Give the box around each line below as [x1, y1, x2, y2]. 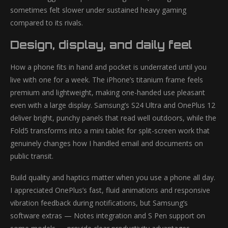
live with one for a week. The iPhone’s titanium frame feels [10, 75, 203, 84]
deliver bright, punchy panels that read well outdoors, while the [10, 113, 216, 123]
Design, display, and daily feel [10, 38, 192, 51]
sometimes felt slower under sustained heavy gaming [10, 5, 186, 15]
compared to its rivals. [10, 18, 83, 27]
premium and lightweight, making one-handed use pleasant [10, 88, 205, 97]
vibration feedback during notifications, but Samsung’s [10, 198, 188, 208]
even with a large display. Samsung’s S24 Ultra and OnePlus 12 [10, 100, 215, 110]
